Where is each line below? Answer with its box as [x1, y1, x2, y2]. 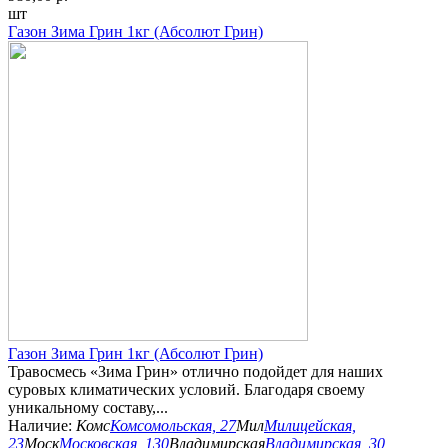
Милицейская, [264, 417, 356, 435]
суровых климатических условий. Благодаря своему [8, 381, 365, 399]
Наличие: [8, 417, 76, 435]
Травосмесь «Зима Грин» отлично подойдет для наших [8, 363, 383, 381]
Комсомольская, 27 [110, 417, 236, 435]
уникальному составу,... [8, 399, 168, 417]
